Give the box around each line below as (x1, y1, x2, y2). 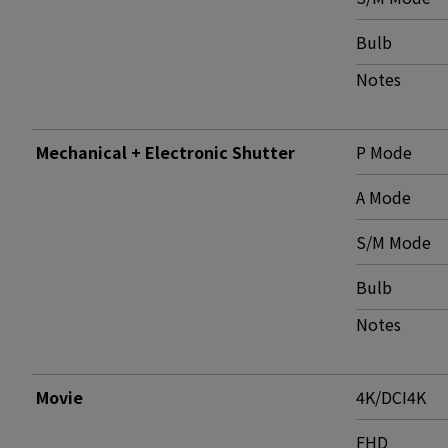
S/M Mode (356, 230, 431, 254)
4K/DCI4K (356, 385, 426, 409)
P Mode (356, 140, 412, 164)
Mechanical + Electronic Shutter (36, 140, 295, 164)
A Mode (356, 185, 411, 209)
